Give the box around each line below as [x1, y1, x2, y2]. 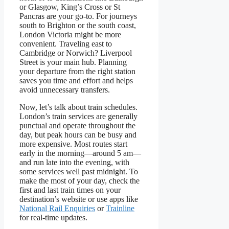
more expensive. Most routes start [19, 140, 127, 149]
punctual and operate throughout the [19, 121, 135, 130]
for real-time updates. [19, 213, 87, 222]
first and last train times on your [19, 186, 121, 195]
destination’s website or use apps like [19, 195, 138, 204]
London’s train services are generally [19, 112, 138, 121]
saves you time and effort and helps [19, 76, 133, 85]
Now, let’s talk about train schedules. [19, 103, 138, 112]
